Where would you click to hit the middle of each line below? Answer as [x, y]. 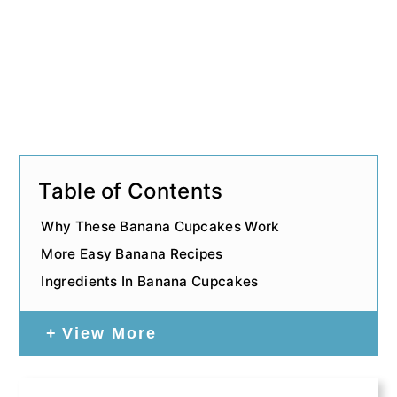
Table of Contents [131, 191]
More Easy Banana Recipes [132, 254]
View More [110, 334]
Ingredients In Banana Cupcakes [150, 282]
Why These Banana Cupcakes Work [160, 227]
